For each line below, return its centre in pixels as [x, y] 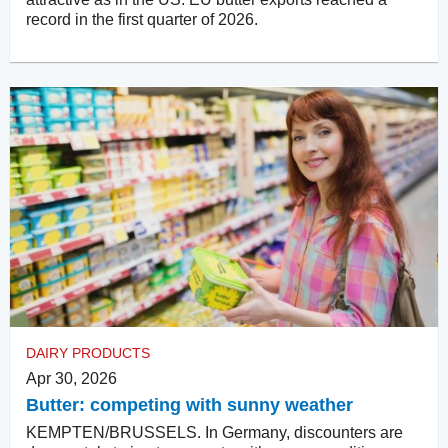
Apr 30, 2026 [71, 378]
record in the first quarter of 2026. [142, 19]
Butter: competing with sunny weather [189, 404]
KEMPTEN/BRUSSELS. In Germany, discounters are [214, 432]
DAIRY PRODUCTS [88, 352]
